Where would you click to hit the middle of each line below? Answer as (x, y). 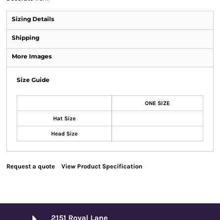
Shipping (26, 38)
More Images (32, 56)
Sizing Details (33, 19)
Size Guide (33, 80)
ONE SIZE (157, 103)
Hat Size (64, 118)
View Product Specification (102, 166)
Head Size (64, 134)
